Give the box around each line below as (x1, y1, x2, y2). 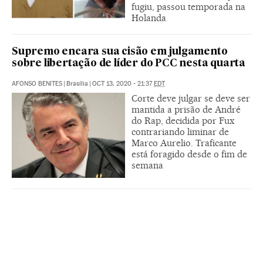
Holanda (131, 12, 166, 23)
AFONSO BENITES (12, 80, 62, 87)
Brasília (66, 80, 88, 87)
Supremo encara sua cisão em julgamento (12, 47, 228, 57)
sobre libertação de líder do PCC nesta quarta (12, 59, 245, 69)
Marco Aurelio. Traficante (131, 137, 237, 149)
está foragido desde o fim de (131, 149, 247, 160)
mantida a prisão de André (131, 104, 241, 115)
